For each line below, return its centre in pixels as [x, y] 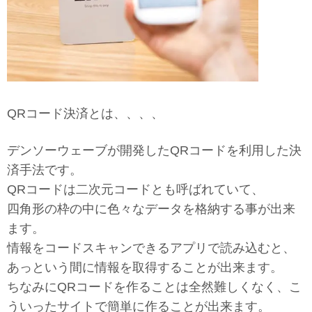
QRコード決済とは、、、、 [85, 113]
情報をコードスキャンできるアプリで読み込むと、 [151, 248]
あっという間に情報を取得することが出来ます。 [145, 267]
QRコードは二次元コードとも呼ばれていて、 [135, 189]
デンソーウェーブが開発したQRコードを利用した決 [154, 150]
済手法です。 [45, 170]
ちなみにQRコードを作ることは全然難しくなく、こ [154, 287]
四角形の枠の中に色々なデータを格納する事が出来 [151, 209]
